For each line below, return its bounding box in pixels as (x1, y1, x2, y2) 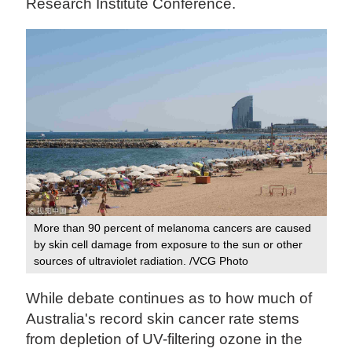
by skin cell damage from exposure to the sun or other (34, 237, 303, 251)
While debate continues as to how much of (26, 289, 313, 306)
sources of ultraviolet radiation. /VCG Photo (34, 254, 249, 267)
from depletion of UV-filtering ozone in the (26, 330, 303, 347)
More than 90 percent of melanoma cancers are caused (34, 221, 312, 234)
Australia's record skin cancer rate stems (26, 310, 300, 327)
